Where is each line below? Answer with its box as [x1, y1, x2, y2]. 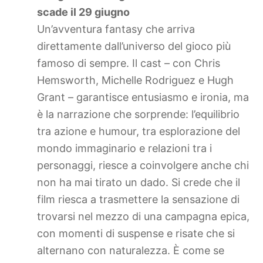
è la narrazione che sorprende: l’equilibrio [37, 107, 240, 120]
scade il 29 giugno [37, 5, 130, 18]
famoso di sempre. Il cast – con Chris [37, 56, 220, 69]
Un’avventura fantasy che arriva [37, 22, 195, 35]
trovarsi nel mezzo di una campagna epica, [37, 210, 249, 222]
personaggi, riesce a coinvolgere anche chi [37, 159, 249, 171]
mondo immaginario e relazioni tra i [37, 141, 212, 154]
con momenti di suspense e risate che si [37, 227, 235, 240]
